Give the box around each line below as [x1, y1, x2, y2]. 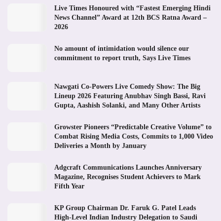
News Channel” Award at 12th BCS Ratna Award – [54, 14, 207, 22]
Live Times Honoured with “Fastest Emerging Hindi [54, 4, 211, 12]
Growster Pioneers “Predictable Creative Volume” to [54, 123, 212, 131]
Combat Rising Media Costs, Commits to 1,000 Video [54, 133, 213, 141]
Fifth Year [54, 183, 84, 190]
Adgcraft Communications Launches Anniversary [54, 164, 202, 172]
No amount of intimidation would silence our [54, 45, 189, 53]
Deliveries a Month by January [54, 142, 147, 150]
